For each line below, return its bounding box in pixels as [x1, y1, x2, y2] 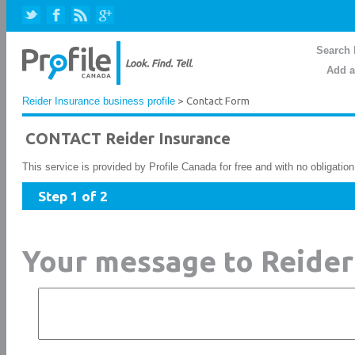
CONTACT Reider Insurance [25, 129, 231, 147]
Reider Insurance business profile [22, 95, 175, 107]
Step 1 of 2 [38, 189, 108, 204]
